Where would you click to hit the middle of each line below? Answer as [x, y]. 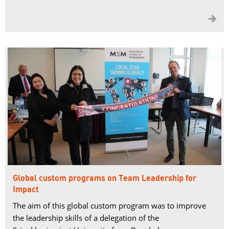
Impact [26, 190]
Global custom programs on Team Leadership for [105, 178]
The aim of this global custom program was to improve [109, 205]
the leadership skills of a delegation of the [86, 218]
